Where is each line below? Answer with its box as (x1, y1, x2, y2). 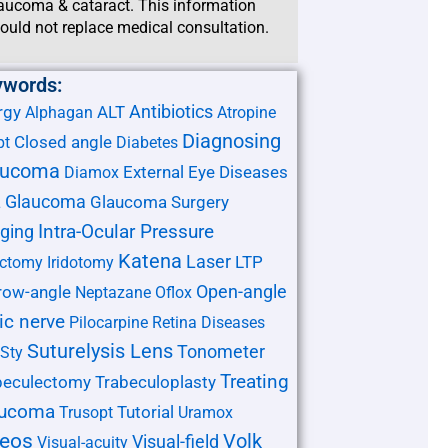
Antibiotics (129, 100, 214, 122)
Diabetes (116, 132, 179, 152)
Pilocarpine (69, 312, 149, 332)
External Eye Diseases (123, 161, 289, 182)
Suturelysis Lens (27, 338, 174, 363)
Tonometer (177, 340, 266, 362)
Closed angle (14, 131, 113, 152)
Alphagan (25, 102, 94, 122)
